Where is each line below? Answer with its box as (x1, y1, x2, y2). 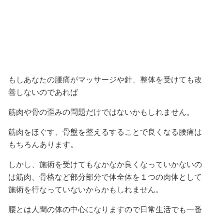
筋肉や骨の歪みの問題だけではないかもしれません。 (8, 108, 194, 117)
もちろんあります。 (8, 140, 78, 149)
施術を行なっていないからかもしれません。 (8, 185, 163, 194)
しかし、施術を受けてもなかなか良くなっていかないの (8, 160, 202, 169)
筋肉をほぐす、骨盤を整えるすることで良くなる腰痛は (8, 127, 202, 137)
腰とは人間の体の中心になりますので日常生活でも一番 (8, 205, 202, 214)
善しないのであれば (8, 88, 78, 97)
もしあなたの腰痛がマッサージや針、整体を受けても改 (8, 75, 202, 84)
